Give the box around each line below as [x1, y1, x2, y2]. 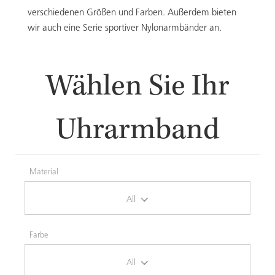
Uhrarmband [55, 117, 220, 147]
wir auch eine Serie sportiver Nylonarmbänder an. [28, 24, 222, 33]
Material [29, 168, 58, 176]
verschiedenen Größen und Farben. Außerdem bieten [28, 9, 236, 18]
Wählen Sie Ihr [45, 73, 230, 104]
